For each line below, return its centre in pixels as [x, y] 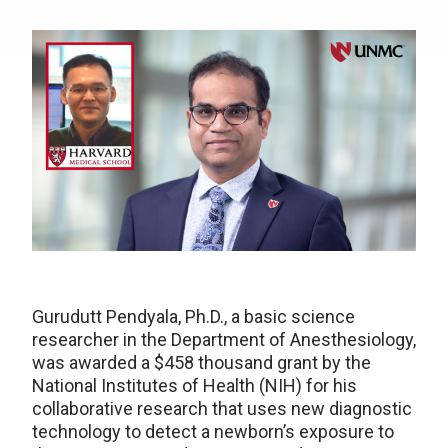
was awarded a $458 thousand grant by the [201, 363]
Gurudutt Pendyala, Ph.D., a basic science [193, 317]
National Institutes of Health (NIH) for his [194, 386]
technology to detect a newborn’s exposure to [213, 432]
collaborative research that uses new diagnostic [222, 409]
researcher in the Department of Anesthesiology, [224, 340]
